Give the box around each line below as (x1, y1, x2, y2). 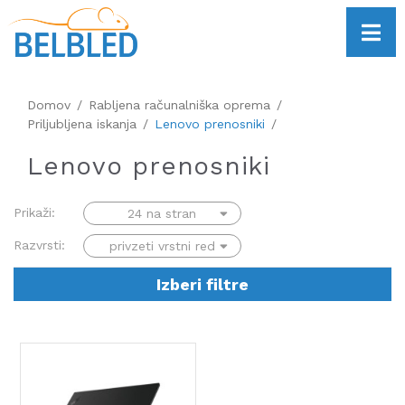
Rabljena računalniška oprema (89, 97, 270, 112)
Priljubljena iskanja (27, 116, 137, 131)
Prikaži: (14, 205, 55, 221)
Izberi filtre (156, 274, 249, 294)
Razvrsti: (14, 238, 65, 253)
